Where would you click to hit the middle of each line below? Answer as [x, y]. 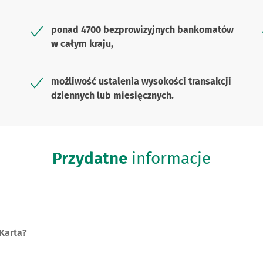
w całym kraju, [82, 44]
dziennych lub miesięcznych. [113, 95]
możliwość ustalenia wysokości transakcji [141, 81]
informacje [169, 158]
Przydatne [90, 158]
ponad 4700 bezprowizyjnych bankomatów [143, 30]
